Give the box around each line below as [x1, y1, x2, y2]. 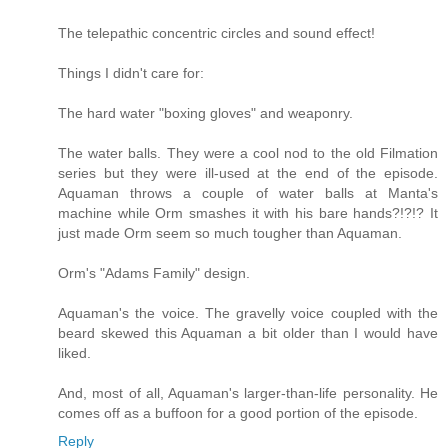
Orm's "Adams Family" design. [58, 265, 250, 282]
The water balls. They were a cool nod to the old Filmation [58, 145, 438, 162]
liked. [58, 345, 91, 362]
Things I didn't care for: [58, 65, 204, 82]
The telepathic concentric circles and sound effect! [58, 25, 375, 42]
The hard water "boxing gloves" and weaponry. [58, 105, 353, 122]
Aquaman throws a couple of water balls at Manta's [58, 185, 438, 202]
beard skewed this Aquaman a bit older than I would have [58, 325, 438, 342]
